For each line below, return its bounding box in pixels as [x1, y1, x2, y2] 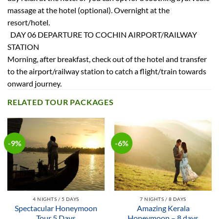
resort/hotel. [7, 17, 50, 27]
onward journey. [7, 78, 62, 88]
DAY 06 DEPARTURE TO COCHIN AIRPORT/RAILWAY [7, 29, 197, 39]
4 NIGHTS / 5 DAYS [33, 196, 79, 202]
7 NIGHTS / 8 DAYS [140, 196, 186, 202]
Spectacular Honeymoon [15, 203, 97, 213]
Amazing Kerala [136, 203, 190, 213]
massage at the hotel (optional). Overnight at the [7, 5, 170, 15]
